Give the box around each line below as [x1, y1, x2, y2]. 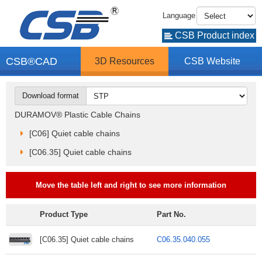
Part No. [157, 210, 186, 219]
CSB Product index [172, 30, 254, 40]
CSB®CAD [6, 56, 57, 67]
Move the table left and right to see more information [36, 181, 226, 189]
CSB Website [184, 56, 241, 66]
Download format [22, 91, 79, 100]
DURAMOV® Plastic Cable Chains [15, 110, 140, 119]
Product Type [40, 210, 88, 219]
